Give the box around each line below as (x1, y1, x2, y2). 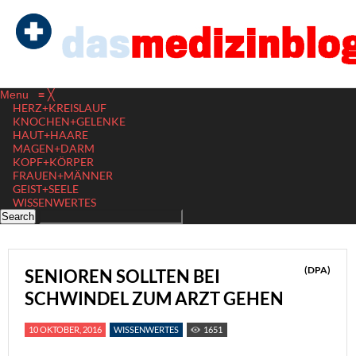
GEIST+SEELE (13, 182, 79, 195)
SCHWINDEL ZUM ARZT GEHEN (25, 288, 284, 309)
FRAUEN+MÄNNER (13, 168, 113, 182)
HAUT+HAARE (13, 128, 88, 141)
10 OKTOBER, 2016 (29, 324, 102, 335)
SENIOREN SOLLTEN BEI (25, 265, 220, 287)
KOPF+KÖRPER (13, 155, 94, 168)
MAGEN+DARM (13, 141, 95, 155)
